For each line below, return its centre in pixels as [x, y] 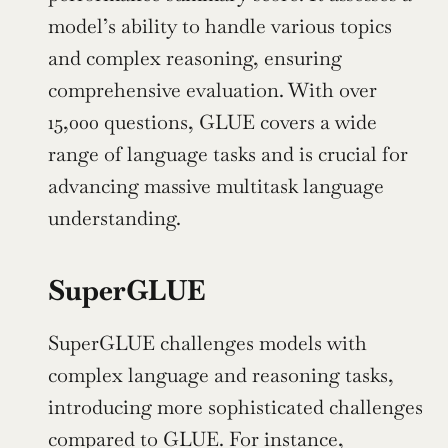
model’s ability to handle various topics [220, 25]
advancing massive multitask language [216, 185]
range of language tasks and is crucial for [228, 153]
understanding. [114, 217]
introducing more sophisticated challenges [235, 406]
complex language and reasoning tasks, [221, 374]
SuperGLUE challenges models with [207, 342]
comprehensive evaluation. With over [212, 89]
